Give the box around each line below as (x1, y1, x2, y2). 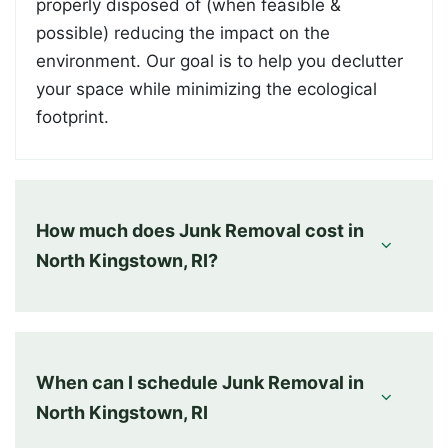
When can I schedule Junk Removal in (36, 371, 364, 393)
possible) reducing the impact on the (36, 22, 330, 43)
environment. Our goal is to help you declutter (36, 50, 403, 71)
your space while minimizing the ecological (36, 78, 377, 99)
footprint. (36, 106, 109, 127)
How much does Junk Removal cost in (36, 219, 364, 241)
